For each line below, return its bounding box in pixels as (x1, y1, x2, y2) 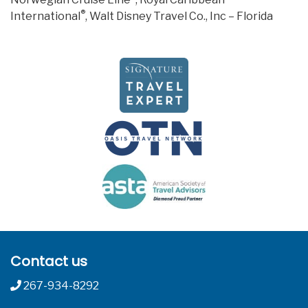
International (10, 10, 80, 23)
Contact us (10, 251, 87, 271)
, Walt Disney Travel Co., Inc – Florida (85, 10, 273, 23)
